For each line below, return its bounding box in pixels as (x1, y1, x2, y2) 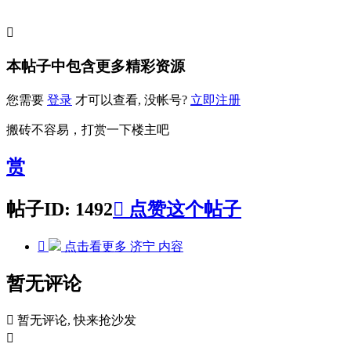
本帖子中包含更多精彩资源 (6, 58, 185, 75)
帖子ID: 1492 (6, 198, 113, 219)
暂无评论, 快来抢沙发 (17, 313, 136, 327)
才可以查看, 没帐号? (75, 92, 187, 107)
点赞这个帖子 (124, 198, 241, 219)
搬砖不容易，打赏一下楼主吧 (6, 122, 169, 136)
